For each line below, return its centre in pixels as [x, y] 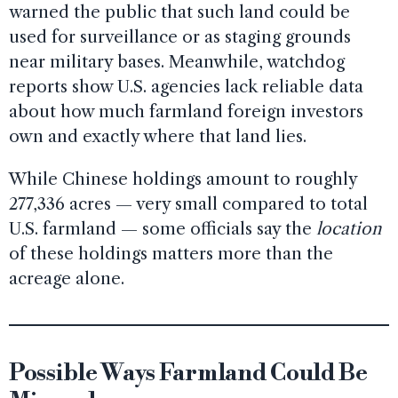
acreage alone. [67, 278]
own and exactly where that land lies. [158, 136]
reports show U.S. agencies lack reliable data [186, 86]
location [349, 228]
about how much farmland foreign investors [186, 111]
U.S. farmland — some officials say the [163, 228]
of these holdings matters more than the [171, 253]
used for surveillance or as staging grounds [180, 36]
